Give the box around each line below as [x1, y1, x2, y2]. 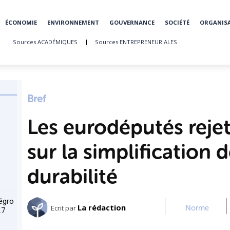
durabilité [27, 164, 118, 188]
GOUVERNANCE [109, 18, 155, 26]
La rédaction [77, 202, 126, 213]
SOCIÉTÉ [165, 18, 189, 26]
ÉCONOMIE [5, 18, 37, 26]
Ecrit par [50, 203, 76, 213]
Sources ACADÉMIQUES [12, 38, 78, 46]
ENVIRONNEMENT [47, 18, 99, 26]
